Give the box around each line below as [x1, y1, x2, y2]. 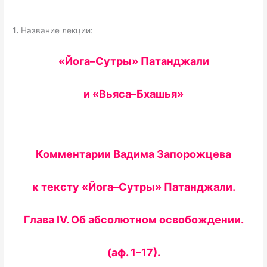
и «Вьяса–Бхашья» [83, 87, 184, 100]
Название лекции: [18, 25, 94, 35]
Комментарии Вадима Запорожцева [36, 148, 231, 161]
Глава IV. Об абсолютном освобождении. [23, 213, 244, 226]
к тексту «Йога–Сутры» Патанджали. [32, 181, 235, 194]
